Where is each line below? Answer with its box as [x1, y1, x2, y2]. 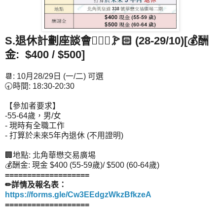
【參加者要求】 [5, 101, 60, 110]
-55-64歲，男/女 [5, 111, 61, 120]
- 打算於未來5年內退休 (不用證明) [5, 131, 123, 140]
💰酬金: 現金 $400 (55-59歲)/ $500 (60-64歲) [5, 160, 159, 169]
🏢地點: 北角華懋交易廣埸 [5, 150, 96, 159]
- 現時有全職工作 [5, 121, 65, 130]
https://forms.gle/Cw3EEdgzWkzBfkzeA [5, 190, 151, 199]
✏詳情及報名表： [5, 180, 67, 189]
